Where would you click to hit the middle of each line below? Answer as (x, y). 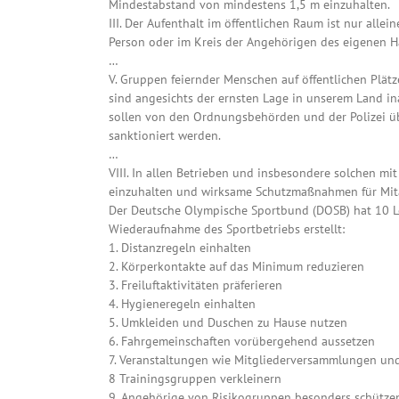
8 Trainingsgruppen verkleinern (195, 379)
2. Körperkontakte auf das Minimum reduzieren (236, 267)
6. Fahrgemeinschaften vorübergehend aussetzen (242, 342)
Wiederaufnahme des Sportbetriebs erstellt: (227, 229)
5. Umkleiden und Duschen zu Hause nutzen (228, 323)
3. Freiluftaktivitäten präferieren (195, 285)
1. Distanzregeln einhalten (180, 248)
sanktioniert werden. (165, 136)
